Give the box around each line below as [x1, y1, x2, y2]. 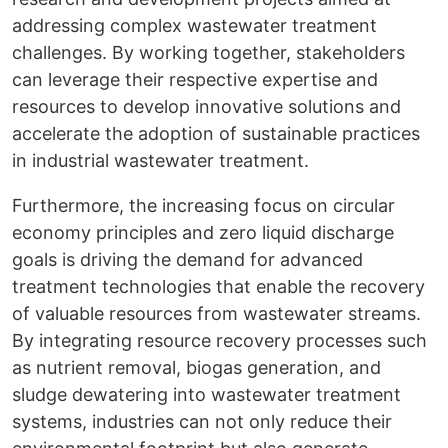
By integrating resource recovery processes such [12, 330, 427, 351]
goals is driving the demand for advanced [12, 249, 363, 270]
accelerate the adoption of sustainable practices [12, 123, 420, 144]
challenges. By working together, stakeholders [12, 42, 405, 63]
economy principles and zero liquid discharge [12, 222, 394, 243]
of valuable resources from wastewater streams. [12, 303, 421, 324]
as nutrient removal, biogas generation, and [12, 357, 381, 378]
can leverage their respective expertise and [12, 69, 378, 90]
